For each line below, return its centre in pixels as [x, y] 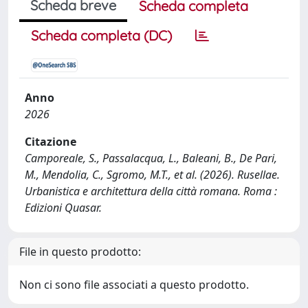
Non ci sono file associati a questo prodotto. [134, 284]
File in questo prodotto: [80, 251]
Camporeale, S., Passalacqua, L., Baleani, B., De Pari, [151, 158]
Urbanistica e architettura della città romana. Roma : [151, 191]
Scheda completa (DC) [101, 35]
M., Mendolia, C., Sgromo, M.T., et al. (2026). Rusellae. [152, 174]
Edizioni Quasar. [63, 207]
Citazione [51, 141]
